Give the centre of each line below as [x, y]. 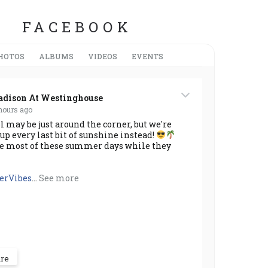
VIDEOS [103, 56]
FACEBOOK [77, 27]
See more [59, 178]
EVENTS [147, 56]
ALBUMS [56, 56]
